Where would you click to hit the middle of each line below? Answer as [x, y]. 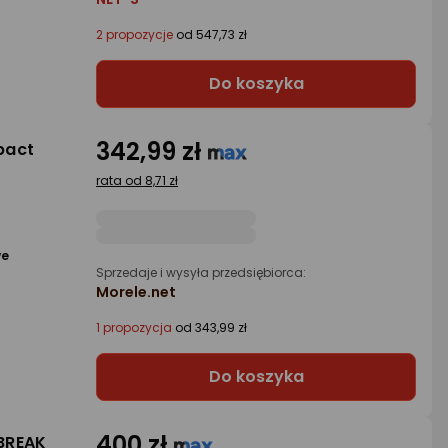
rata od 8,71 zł [137, 180]
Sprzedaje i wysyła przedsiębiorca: [201, 272]
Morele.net [136, 292]
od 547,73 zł [210, 34]
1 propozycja [134, 327]
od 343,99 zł [209, 327]
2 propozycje [134, 34]
